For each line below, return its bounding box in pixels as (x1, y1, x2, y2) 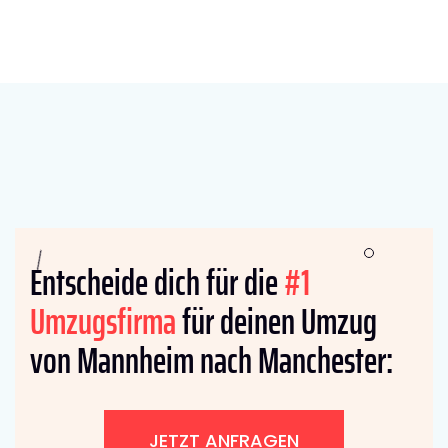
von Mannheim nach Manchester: (30, 331, 393, 389)
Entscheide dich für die (30, 253, 284, 311)
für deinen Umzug (176, 292, 377, 350)
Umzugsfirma (30, 292, 176, 350)
